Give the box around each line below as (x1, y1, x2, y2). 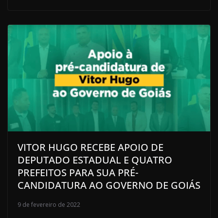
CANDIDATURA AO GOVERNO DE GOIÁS (18, 178, 200, 192)
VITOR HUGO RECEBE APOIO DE (18, 140, 163, 154)
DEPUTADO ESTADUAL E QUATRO (18, 153, 172, 166)
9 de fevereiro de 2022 (18, 200, 80, 209)
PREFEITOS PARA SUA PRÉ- (18, 165, 138, 179)
